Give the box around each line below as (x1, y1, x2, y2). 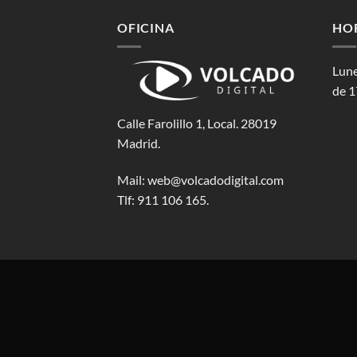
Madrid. (117, 135, 160, 151)
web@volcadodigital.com (147, 172, 284, 188)
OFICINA (117, 19, 175, 35)
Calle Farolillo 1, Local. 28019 (117, 116, 277, 131)
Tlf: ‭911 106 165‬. (117, 192, 209, 208)
